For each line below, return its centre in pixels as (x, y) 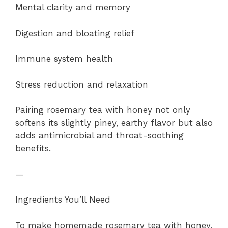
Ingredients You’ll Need (63, 200)
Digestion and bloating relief (75, 33)
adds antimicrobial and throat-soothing (99, 136)
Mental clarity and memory (73, 7)
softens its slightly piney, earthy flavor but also (114, 123)
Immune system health (64, 59)
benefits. (33, 148)
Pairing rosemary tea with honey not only (103, 110)
